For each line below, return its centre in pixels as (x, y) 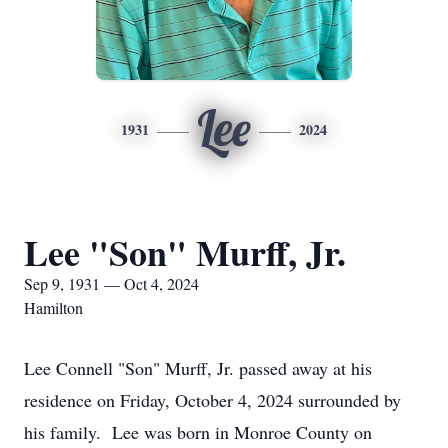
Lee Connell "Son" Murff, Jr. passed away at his (198, 368)
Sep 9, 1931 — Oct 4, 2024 (111, 283)
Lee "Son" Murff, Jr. (185, 252)
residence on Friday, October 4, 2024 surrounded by (212, 400)
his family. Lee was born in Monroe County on (198, 432)
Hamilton (53, 307)
